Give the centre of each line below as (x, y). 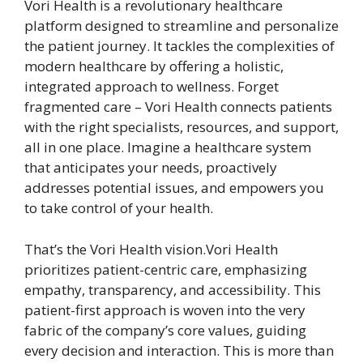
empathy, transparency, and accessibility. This (173, 289)
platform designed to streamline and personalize (181, 26)
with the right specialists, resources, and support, (181, 127)
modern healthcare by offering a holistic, (154, 66)
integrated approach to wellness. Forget (152, 86)
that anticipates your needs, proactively (151, 167)
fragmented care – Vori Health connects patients (178, 107)
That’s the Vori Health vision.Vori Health (151, 249)
